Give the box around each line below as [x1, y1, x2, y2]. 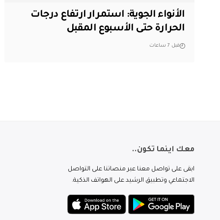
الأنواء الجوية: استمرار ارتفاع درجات [30, 9, 185, 21]
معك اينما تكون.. [131, 146, 194, 155]
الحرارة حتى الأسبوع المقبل [66, 23, 185, 34]
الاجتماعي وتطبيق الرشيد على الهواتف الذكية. [72, 177, 194, 185]
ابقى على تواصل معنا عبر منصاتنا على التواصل [68, 166, 194, 173]
